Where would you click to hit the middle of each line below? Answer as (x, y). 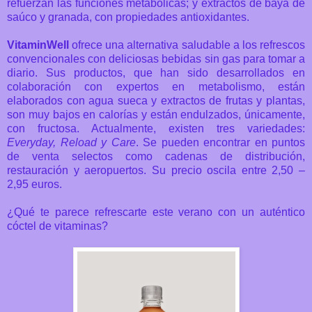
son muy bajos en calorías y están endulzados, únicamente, (156, 114)
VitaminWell (38, 45)
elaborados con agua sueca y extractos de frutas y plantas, (156, 100)
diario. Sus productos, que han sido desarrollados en (156, 72)
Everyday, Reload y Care (71, 142)
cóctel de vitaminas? (57, 226)
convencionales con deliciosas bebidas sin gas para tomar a (156, 58)
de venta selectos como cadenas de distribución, (156, 156)
